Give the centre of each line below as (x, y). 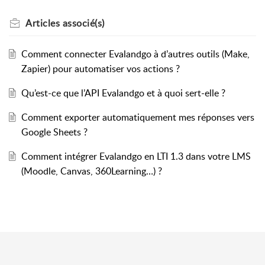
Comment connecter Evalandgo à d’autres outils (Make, (135, 54)
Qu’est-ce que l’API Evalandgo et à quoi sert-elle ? (123, 93)
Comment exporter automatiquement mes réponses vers (138, 117)
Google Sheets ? (54, 132)
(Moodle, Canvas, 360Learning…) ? (91, 171)
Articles (43, 23)
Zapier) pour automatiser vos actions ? (100, 69)
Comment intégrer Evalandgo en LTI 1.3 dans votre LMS (136, 156)
